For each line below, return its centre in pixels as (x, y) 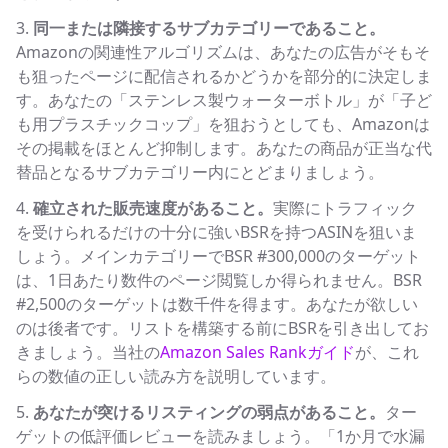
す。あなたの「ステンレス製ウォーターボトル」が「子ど (224, 100)
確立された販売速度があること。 (153, 208)
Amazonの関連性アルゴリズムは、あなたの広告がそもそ (223, 52)
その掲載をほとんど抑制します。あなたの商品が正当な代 (224, 148)
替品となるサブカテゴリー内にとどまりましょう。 (200, 172)
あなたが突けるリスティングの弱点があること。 (209, 412)
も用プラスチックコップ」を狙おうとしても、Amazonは (223, 124)
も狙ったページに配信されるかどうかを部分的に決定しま (224, 76)
